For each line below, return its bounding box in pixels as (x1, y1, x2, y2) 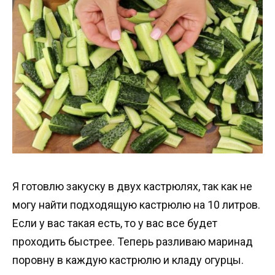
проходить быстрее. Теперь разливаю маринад (12, 235, 253, 249)
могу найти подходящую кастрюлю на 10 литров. (12, 198, 260, 212)
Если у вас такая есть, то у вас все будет (12, 217, 217, 230)
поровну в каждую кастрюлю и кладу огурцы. (12, 254, 244, 267)
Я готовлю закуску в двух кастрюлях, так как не (12, 180, 252, 193)
